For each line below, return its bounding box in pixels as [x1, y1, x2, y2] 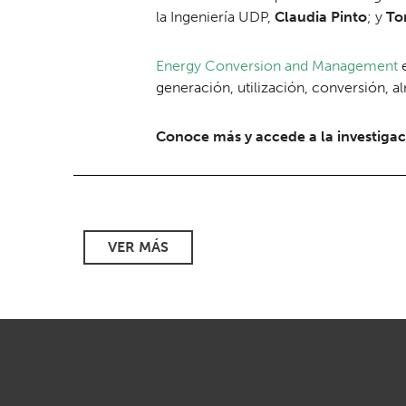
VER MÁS [107, 238, 169, 256]
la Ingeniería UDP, [156, 8, 275, 26]
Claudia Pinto [275, 8, 367, 26]
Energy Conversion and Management [156, 57, 398, 75]
